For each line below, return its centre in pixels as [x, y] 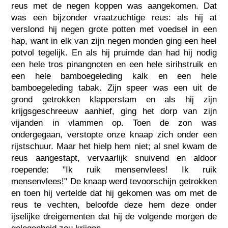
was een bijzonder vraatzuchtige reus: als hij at [114, 17]
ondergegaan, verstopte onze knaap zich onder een [114, 134]
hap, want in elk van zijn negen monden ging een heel [114, 41]
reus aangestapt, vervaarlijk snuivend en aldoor [114, 158]
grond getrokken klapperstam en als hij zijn [114, 99]
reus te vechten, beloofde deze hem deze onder [114, 205]
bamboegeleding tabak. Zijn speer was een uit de [114, 88]
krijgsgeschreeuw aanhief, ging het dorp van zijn [114, 111]
